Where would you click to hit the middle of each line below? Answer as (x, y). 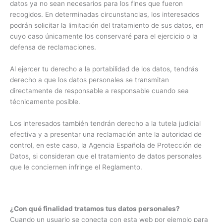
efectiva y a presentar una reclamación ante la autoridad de (106, 134)
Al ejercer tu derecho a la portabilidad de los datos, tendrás (104, 69)
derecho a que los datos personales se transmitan (89, 80)
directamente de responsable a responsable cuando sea (99, 90)
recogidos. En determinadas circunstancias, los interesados (105, 14)
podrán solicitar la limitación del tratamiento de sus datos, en (107, 25)
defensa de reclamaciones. (53, 47)
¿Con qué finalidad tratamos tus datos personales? (95, 208)
